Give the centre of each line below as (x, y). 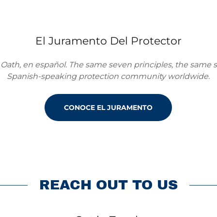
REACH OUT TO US (108, 185)
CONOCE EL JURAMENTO (108, 108)
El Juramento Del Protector (108, 41)
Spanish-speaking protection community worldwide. (108, 76)
